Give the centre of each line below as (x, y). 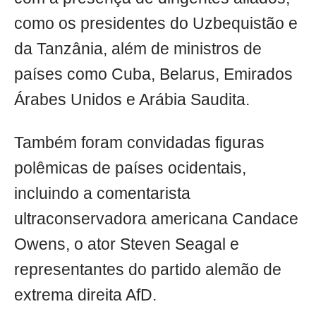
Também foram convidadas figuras (139, 143)
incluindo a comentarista (102, 194)
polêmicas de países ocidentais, (130, 169)
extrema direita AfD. (85, 296)
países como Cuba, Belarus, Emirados (153, 75)
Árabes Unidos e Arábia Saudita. (132, 100)
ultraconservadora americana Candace (156, 219)
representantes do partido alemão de (148, 270)
